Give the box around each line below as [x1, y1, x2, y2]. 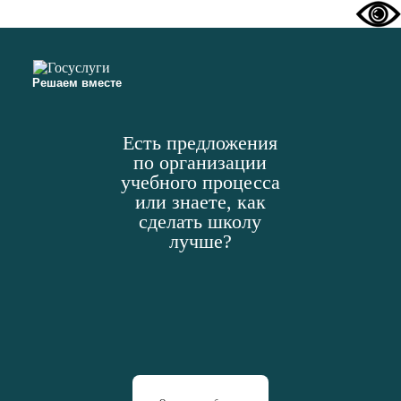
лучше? [168, 230, 232, 252]
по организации [133, 151, 268, 174]
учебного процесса [120, 171, 280, 193]
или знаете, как [134, 191, 266, 213]
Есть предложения [123, 132, 278, 154]
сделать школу [139, 210, 262, 233]
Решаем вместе [32, 76, 122, 90]
